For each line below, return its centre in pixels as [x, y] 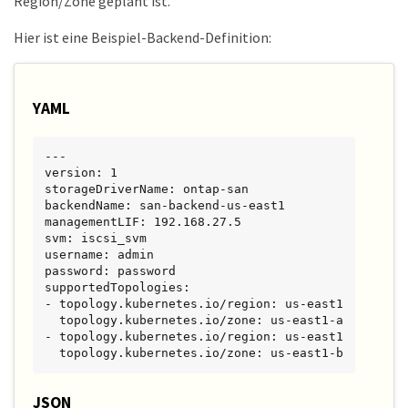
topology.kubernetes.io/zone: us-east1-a [52, 320]
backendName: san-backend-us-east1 [165, 205]
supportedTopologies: [117, 287]
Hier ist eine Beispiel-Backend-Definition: [143, 37]
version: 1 [81, 172]
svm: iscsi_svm [96, 238]
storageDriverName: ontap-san [147, 189]
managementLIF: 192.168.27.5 [143, 221]
